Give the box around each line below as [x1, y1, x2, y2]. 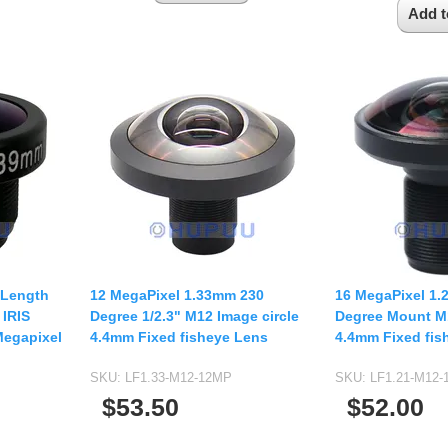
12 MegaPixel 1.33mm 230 [90, 287, 264, 304]
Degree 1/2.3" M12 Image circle [90, 308, 299, 325]
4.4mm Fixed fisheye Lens [90, 329, 268, 346]
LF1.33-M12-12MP [125, 370, 232, 386]
